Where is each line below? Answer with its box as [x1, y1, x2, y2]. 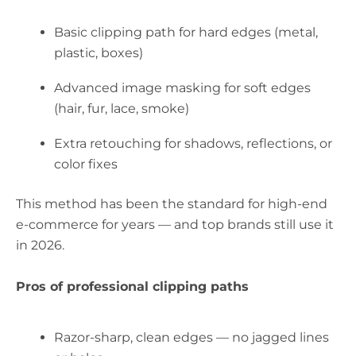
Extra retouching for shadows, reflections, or [54, 136, 332, 152]
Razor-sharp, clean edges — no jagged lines [54, 330, 329, 346]
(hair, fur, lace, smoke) [54, 101, 189, 117]
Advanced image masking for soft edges [54, 80, 311, 96]
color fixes [54, 157, 118, 172]
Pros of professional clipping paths [16, 279, 249, 295]
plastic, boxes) [54, 45, 143, 61]
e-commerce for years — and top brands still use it [16, 217, 334, 233]
